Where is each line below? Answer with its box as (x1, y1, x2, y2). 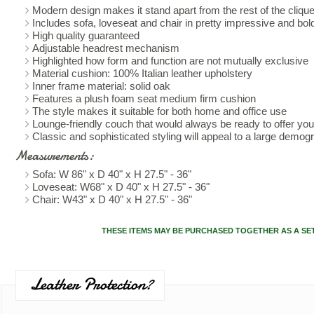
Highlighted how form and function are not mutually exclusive (32, 54, 308, 67)
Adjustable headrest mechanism (32, 41, 179, 54)
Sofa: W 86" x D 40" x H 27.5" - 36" (32, 168, 191, 180)
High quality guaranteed (32, 29, 139, 41)
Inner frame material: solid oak (32, 79, 170, 92)
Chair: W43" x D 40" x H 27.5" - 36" (32, 193, 192, 205)
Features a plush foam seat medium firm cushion (32, 92, 256, 104)
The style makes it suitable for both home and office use (32, 104, 287, 117)
